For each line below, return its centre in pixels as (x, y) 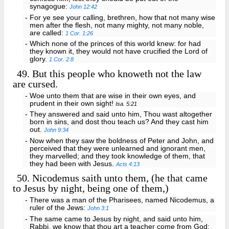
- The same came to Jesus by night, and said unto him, (114, 219)
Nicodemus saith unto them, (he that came (119, 178)
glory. (40, 59)
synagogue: (50, 6)
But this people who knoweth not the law (116, 73)
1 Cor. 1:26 (79, 33)
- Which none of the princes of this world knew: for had (113, 44)
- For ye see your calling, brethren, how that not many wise (120, 17)
